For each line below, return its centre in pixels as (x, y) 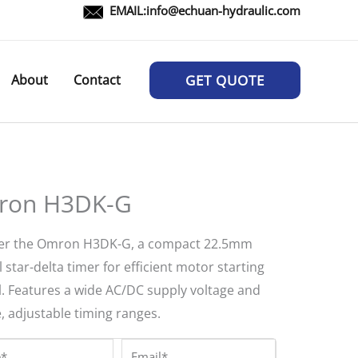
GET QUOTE (225, 80)
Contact (97, 80)
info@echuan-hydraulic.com (223, 10)
